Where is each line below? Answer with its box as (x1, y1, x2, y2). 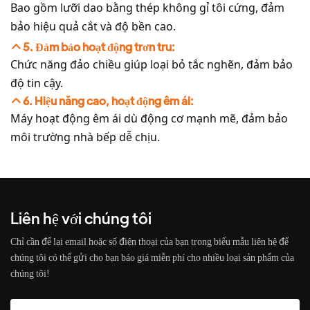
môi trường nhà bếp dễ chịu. (10, 129, 160, 145)
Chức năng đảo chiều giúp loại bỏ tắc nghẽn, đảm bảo (10, 57, 293, 73)
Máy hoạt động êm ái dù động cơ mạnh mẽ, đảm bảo (10, 111, 288, 127)
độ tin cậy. (10, 75, 63, 91)
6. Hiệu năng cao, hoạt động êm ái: (23, 93, 194, 109)
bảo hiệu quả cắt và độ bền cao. (10, 18, 176, 34)
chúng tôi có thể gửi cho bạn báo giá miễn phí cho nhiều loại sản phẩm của (10, 251, 294, 263)
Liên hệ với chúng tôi (10, 207, 152, 228)
